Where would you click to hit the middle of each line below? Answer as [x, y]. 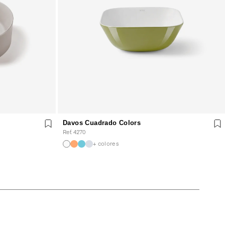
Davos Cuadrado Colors [102, 123]
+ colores [106, 143]
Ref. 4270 [74, 132]
